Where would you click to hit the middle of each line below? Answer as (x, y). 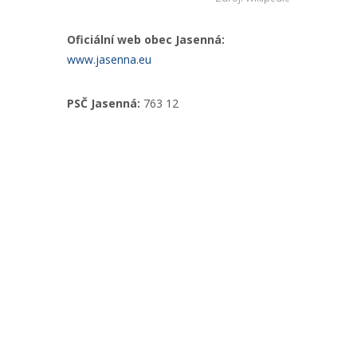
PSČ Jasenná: (104, 103)
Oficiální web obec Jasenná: (146, 39)
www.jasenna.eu (109, 59)
